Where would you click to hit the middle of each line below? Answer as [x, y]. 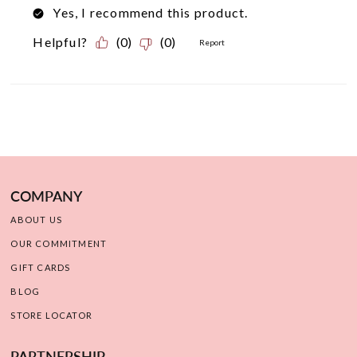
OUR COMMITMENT [59, 244]
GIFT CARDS [41, 268]
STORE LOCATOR [52, 316]
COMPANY [47, 196]
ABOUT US [37, 220]
